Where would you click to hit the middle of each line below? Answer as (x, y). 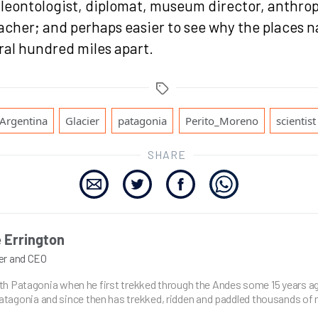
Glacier (83, 121)
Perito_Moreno (221, 121)
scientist (296, 121)
